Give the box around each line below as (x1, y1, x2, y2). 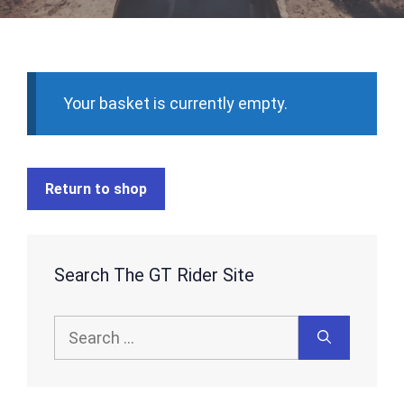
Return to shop (45, 180, 147, 197)
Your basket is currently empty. (63, 94, 288, 113)
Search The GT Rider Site (54, 264, 254, 286)
